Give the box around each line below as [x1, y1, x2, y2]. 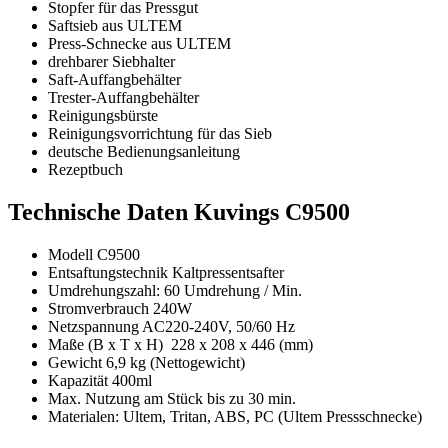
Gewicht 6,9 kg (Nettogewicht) [48, 353, 245, 371]
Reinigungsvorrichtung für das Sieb [48, 124, 272, 142]
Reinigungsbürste [48, 106, 158, 124]
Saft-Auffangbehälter [48, 70, 185, 88]
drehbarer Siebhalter [48, 52, 175, 70]
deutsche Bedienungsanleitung [48, 142, 240, 160]
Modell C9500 [48, 245, 140, 263]
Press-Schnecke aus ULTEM [48, 34, 231, 52]
